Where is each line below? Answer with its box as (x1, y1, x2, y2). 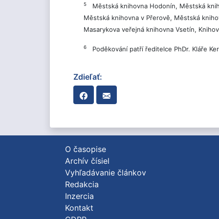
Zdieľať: (73, 72, 102, 82)
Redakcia (65, 179, 99, 189)
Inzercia (65, 191, 94, 201)
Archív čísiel (65, 156, 109, 166)
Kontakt (65, 203, 93, 213)
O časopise (65, 144, 106, 154)
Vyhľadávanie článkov (65, 168, 146, 177)
